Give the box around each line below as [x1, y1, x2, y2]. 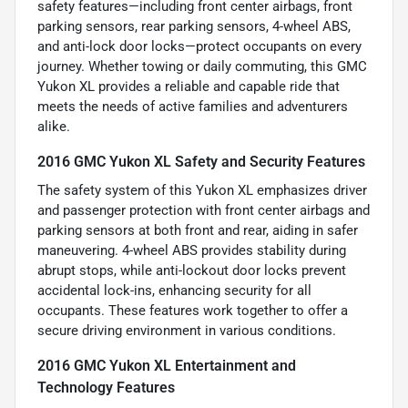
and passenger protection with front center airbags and [37, 202, 370, 219]
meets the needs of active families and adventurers [37, 98, 348, 116]
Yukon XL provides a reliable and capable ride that [37, 78, 340, 96]
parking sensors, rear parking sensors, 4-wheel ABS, [37, 18, 351, 36]
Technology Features [37, 379, 175, 397]
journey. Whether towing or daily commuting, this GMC [37, 58, 367, 76]
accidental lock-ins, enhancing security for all [37, 282, 311, 300]
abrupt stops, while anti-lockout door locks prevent [37, 262, 346, 280]
